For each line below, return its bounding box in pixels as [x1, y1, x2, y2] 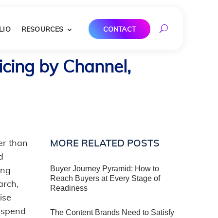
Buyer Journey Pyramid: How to [50, 164, 159, 173]
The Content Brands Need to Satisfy [50, 208, 174, 217]
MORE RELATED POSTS [50, 138, 160, 148]
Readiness [50, 183, 88, 192]
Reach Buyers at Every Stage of [50, 174, 160, 182]
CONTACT [103, 26, 136, 33]
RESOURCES [21, 26, 64, 33]
